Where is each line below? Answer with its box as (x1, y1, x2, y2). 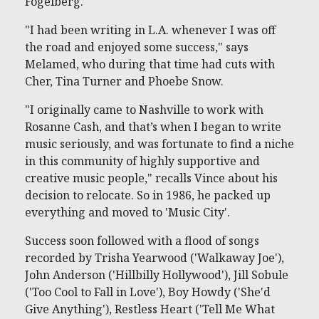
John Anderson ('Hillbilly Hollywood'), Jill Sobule (25, 267, 288, 283)
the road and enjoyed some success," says (25, 39, 249, 56)
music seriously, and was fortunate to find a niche (25, 136, 294, 152)
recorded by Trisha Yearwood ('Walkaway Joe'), (25, 250, 284, 266)
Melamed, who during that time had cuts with (25, 56, 275, 73)
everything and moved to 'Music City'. (25, 204, 230, 221)
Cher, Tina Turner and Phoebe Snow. (25, 73, 224, 90)
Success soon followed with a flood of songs (25, 233, 259, 249)
